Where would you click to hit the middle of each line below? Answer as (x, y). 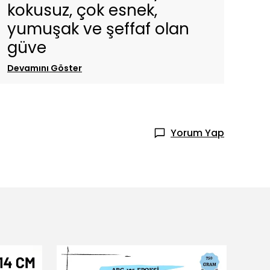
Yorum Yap (197, 133)
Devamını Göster (45, 68)
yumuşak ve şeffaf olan (98, 29)
